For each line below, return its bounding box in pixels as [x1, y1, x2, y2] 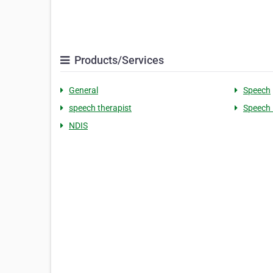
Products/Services [72, 54, 164, 67]
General [69, 85, 98, 96]
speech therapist [69, 103, 132, 113]
